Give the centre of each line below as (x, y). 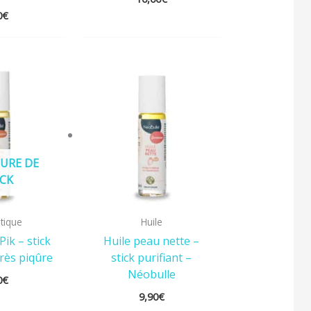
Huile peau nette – (152, 241)
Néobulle (151, 274)
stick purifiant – (152, 257)
